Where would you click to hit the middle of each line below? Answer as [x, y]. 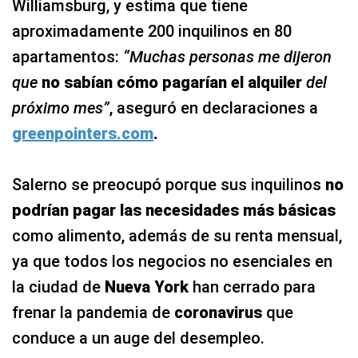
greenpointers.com [83, 133]
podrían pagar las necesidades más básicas [174, 210]
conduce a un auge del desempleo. [138, 338]
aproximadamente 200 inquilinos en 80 [152, 31]
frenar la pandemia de [93, 312]
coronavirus [218, 312]
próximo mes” [61, 108]
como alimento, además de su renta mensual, [177, 236]
